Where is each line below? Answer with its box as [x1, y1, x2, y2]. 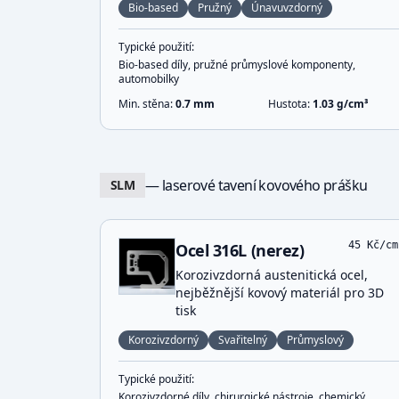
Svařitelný [218, 332, 267, 347]
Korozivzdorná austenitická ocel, [175, 266, 368, 283]
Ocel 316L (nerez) [175, 240, 305, 261]
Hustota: [268, 96, 313, 111]
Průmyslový [287, 332, 344, 347]
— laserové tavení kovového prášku [145, 175, 368, 195]
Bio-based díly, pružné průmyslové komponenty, [118, 57, 355, 72]
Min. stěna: [118, 96, 175, 111]
